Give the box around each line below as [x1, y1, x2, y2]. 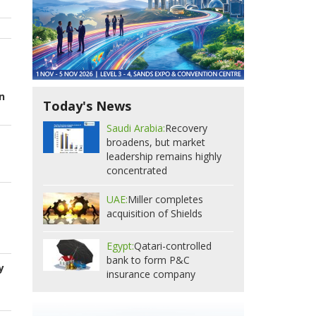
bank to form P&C [107, 253, 190, 267]
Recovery [165, 121, 207, 135]
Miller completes [128, 193, 203, 207]
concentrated [107, 164, 167, 178]
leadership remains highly [107, 150, 221, 164]
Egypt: [107, 239, 134, 253]
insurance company [107, 267, 195, 281]
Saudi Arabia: [107, 121, 165, 135]
